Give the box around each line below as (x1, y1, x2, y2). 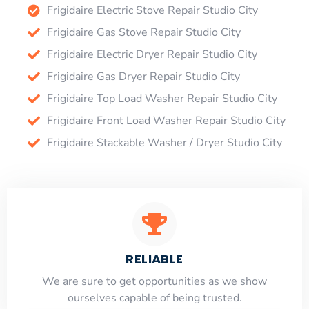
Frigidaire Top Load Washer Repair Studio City (46, 90, 277, 106)
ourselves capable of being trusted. (67, 290, 242, 306)
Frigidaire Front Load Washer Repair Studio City (46, 112, 286, 128)
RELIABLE (126, 250, 183, 268)
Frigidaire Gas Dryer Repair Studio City (46, 68, 240, 84)
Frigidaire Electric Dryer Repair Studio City (46, 46, 257, 62)
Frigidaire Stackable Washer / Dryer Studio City (46, 134, 282, 150)
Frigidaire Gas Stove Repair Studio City (46, 24, 241, 40)
